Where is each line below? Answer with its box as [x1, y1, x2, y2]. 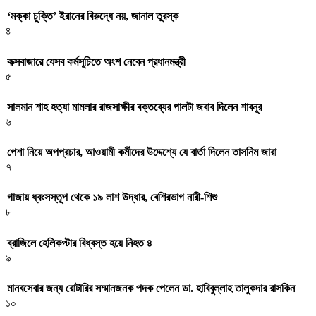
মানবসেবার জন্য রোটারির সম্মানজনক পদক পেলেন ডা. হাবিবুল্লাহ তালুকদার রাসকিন [7, 281, 295, 294]
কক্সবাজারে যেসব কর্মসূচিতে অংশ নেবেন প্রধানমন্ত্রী [7, 55, 186, 68]
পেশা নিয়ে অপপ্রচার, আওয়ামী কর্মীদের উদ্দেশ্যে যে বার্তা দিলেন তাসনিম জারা [7, 146, 276, 159]
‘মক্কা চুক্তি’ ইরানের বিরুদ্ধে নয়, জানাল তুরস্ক [7, 10, 178, 23]
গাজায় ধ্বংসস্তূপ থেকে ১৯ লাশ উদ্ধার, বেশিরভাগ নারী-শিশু [7, 191, 217, 204]
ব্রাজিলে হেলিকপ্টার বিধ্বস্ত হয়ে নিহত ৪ [7, 236, 152, 249]
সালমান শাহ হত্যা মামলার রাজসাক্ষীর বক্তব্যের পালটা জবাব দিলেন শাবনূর [7, 100, 262, 113]
